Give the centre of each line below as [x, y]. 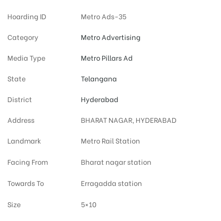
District [20, 99]
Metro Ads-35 [103, 16]
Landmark [24, 140]
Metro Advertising [110, 37]
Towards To [26, 183]
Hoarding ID [27, 16]
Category [23, 37]
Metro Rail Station [110, 140]
